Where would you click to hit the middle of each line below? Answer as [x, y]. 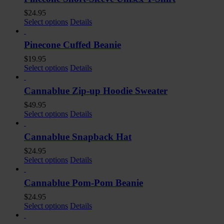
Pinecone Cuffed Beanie [72, 45]
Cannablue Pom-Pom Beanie [83, 183]
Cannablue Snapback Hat [78, 137]
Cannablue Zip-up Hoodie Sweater [96, 91]
